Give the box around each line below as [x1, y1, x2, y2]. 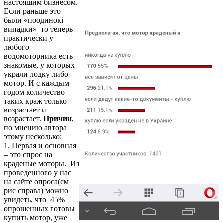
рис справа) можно [4, 186, 68, 195]
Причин [43, 114, 72, 123]
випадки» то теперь [4, 25, 73, 34]
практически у [4, 34, 53, 43]
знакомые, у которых [4, 61, 75, 70]
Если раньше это [4, 7, 61, 16]
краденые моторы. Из [4, 159, 79, 168]
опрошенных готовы [4, 204, 75, 213]
